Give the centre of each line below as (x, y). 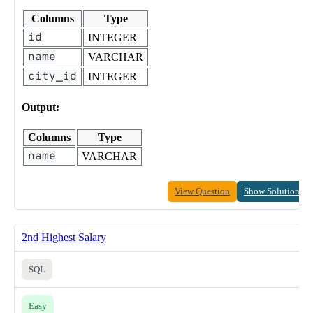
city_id (52, 77)
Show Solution (272, 191)
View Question (202, 191)
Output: (41, 107)
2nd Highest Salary (64, 237)
